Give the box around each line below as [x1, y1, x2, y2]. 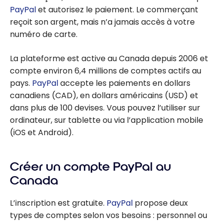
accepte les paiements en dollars [58, 77, 190, 89]
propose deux [133, 197, 188, 209]
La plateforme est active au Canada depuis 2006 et [10, 52, 208, 64]
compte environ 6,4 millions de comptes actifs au [10, 65, 201, 76]
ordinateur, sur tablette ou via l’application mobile [10, 114, 203, 126]
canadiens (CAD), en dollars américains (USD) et [10, 89, 198, 101]
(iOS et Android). [10, 126, 74, 138]
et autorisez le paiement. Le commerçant [36, 3, 198, 15]
